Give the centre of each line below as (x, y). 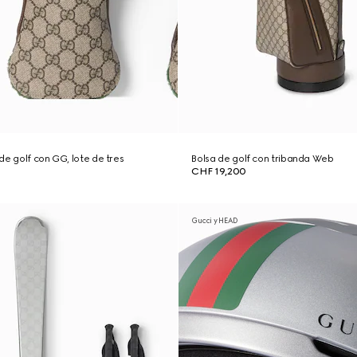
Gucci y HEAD (215, 220)
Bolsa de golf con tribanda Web (263, 159)
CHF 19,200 (219, 171)
